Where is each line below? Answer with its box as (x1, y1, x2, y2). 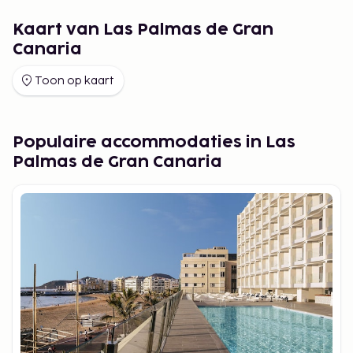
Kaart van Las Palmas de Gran (13, 21, 273, 38)
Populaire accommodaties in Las (13, 134, 295, 150)
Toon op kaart (35, 73, 114, 87)
